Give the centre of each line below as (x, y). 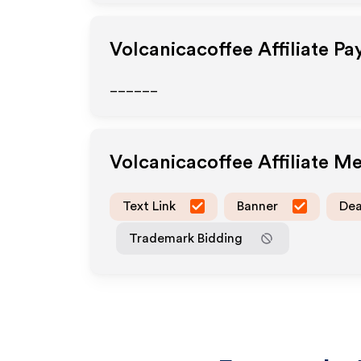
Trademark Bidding (186, 238)
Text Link (149, 206)
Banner (257, 206)
